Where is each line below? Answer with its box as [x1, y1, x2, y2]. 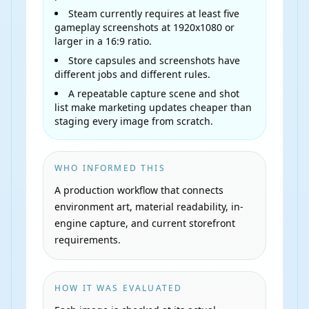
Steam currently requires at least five [68, 7, 239, 20]
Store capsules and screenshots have [68, 54, 240, 67]
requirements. [54, 233, 121, 246]
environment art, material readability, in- [54, 200, 243, 213]
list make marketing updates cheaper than [54, 101, 252, 114]
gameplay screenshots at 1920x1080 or [54, 21, 235, 34]
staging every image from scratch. [54, 114, 213, 128]
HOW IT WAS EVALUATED [54, 282, 183, 294]
